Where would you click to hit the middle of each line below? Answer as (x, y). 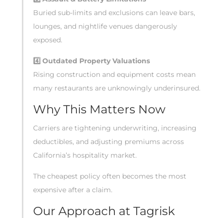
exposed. (48, 40)
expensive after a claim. (73, 190)
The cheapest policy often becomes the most (110, 176)
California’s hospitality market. (85, 155)
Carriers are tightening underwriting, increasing (115, 128)
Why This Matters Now (99, 109)
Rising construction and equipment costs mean (114, 74)
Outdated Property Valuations (95, 61)
